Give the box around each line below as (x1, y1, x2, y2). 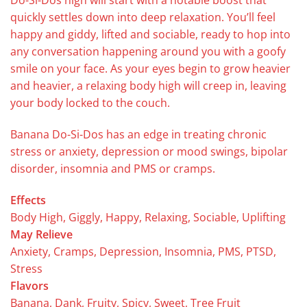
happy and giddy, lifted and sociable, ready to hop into (10, 27, 291, 42)
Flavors (10, 278, 49, 293)
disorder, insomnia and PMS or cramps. (10, 160, 215, 176)
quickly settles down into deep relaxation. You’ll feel (10, 10, 275, 25)
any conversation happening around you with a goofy (10, 44, 286, 60)
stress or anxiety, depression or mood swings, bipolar (10, 143, 288, 159)
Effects (10, 192, 46, 208)
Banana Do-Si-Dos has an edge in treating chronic (10, 126, 267, 142)
